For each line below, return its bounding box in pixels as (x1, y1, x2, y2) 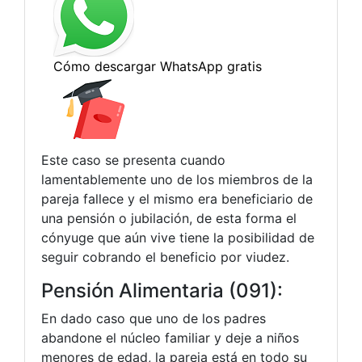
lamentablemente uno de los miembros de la (41, 170, 313, 187)
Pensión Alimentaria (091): (41, 278, 283, 302)
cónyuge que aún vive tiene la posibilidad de (41, 229, 314, 246)
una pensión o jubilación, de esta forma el (41, 209, 297, 226)
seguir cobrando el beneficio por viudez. (41, 248, 289, 265)
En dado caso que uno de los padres (41, 309, 266, 326)
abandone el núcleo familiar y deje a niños (41, 329, 299, 346)
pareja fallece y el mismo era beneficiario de (41, 190, 313, 207)
